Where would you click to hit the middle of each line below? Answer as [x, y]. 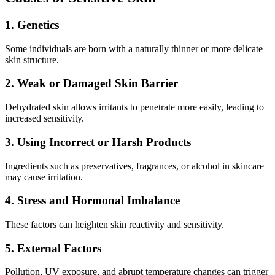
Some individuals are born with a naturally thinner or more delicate [134, 48]
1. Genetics [32, 25]
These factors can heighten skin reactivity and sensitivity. [114, 224]
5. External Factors [53, 248]
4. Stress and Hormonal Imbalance [92, 201]
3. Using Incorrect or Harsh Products [98, 142]
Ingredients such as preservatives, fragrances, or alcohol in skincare [134, 166]
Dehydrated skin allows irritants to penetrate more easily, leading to [134, 107]
